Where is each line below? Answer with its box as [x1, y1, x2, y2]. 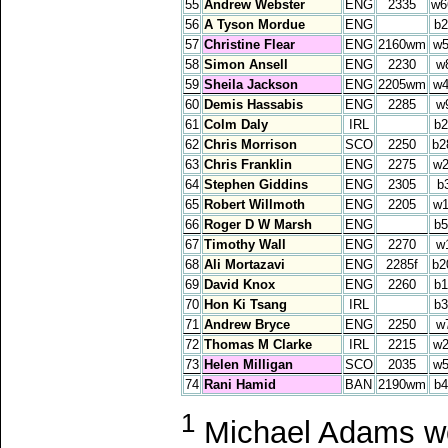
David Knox [204, 276, 275, 292]
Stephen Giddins [204, 176, 308, 192]
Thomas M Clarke [204, 336, 312, 352]
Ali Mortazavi [204, 256, 285, 272]
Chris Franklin [204, 156, 292, 172]
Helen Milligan [204, 356, 293, 372]
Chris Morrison [204, 136, 297, 152]
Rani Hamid [204, 376, 276, 392]
